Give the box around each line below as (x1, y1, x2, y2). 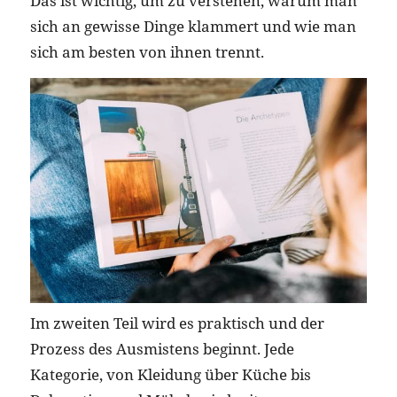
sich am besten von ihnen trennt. (29, 42, 264, 63)
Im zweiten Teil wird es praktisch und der (29, 312, 324, 333)
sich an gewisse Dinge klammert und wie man (29, 16, 356, 37)
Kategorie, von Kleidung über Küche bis (29, 363, 311, 385)
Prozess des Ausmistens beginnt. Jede (29, 338, 294, 359)
